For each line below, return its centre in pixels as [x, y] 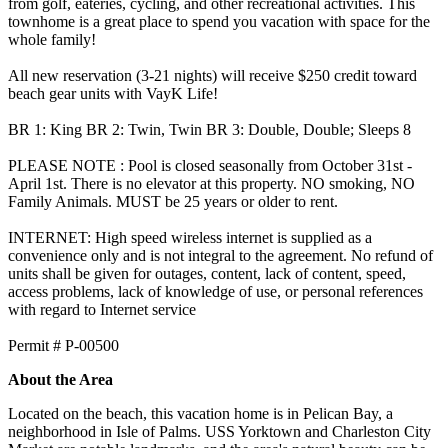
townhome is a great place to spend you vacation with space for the [219, 21]
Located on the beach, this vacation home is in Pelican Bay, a [200, 413]
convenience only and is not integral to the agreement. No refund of [220, 255]
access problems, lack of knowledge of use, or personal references [215, 291]
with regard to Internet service [102, 309]
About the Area [60, 379]
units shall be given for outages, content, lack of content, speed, [207, 273]
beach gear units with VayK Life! [113, 93]
